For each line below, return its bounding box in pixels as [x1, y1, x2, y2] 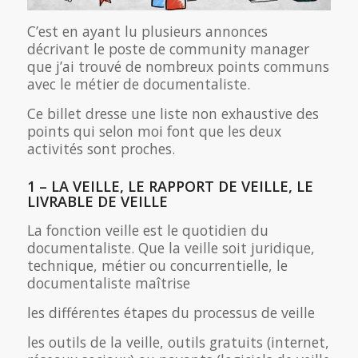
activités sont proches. [26, 138, 175, 158]
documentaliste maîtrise [26, 272, 190, 292]
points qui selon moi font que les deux [26, 121, 281, 141]
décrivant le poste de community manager [26, 38, 309, 58]
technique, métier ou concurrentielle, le [26, 255, 288, 275]
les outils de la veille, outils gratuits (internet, [26, 332, 329, 352]
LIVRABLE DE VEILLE [26, 191, 168, 211]
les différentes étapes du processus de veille [26, 302, 315, 322]
